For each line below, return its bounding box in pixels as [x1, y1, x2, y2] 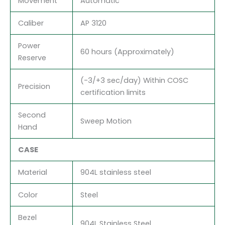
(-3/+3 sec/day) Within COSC [80, 75, 188, 85]
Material [18, 167, 47, 177]
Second [18, 109, 46, 120]
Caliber [18, 18, 44, 28]
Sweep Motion [80, 116, 132, 126]
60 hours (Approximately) [80, 46, 174, 57]
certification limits [80, 87, 146, 97]
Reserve [18, 52, 46, 63]
